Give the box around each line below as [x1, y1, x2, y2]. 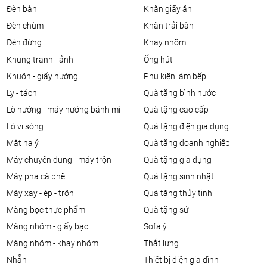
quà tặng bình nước [148, 88, 216, 98]
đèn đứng [12, 38, 42, 47]
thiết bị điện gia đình [148, 255, 219, 265]
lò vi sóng [11, 122, 44, 131]
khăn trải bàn [148, 21, 194, 30]
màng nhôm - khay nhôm [14, 238, 98, 248]
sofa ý [148, 222, 167, 231]
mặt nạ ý [14, 138, 39, 148]
